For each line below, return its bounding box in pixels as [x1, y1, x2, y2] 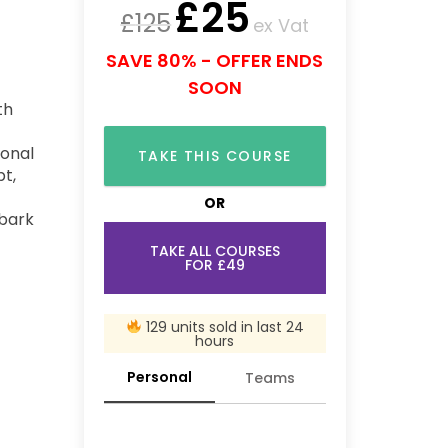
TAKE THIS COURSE [138, 146, 292, 166]
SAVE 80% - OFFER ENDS [106, 48, 324, 73]
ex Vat [253, 13, 310, 38]
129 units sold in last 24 [141, 316, 304, 337]
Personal [126, 366, 192, 387]
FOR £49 [184, 255, 245, 275]
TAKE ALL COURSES [149, 241, 280, 261]
